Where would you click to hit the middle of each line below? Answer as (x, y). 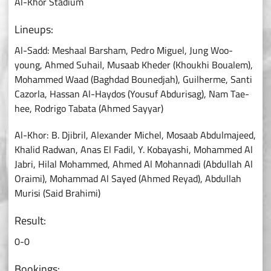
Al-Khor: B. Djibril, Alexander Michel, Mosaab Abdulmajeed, (135, 135)
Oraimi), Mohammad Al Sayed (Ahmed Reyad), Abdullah (128, 179)
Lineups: (34, 30)
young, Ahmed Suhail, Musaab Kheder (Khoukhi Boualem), (134, 65)
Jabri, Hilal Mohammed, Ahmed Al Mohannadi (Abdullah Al (134, 164)
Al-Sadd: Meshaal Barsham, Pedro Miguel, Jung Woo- (124, 51)
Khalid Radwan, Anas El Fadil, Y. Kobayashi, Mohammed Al (134, 150)
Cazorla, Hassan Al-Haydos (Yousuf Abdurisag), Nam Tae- (132, 94)
